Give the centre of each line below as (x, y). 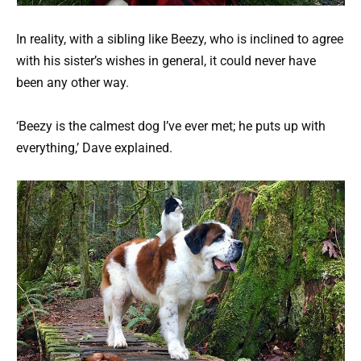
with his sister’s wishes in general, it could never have (166, 60)
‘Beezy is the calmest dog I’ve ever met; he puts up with (171, 126)
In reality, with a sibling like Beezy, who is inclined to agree (180, 39)
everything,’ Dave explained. (94, 147)
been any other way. (73, 82)
